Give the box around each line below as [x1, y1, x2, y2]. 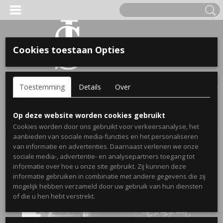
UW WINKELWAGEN [161, 71, 218, 80]
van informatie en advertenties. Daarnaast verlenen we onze [13, 142, 199, 151]
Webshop [32, 110, 64, 119]
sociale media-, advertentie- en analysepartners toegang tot [13, 152, 195, 161]
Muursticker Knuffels [5, 119, 75, 129]
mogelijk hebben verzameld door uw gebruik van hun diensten [13, 182, 203, 191]
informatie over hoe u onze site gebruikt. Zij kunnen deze [13, 162, 186, 171]
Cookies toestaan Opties [13, 44, 124, 56]
